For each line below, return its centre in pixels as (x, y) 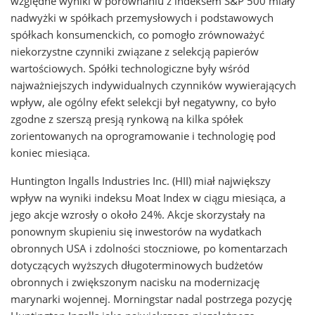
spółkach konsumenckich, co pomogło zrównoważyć (137, 34)
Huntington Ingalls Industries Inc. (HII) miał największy (141, 181)
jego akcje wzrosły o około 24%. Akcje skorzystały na (138, 214)
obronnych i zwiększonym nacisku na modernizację (135, 282)
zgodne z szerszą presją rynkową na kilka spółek (127, 119)
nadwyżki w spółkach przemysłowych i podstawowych (142, 18)
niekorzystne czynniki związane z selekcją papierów (135, 51)
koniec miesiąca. (50, 153)
